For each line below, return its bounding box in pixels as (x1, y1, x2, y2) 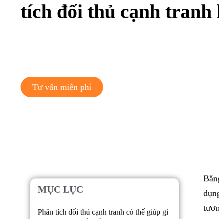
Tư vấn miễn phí (32, 82, 91, 92)
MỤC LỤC (38, 183, 83, 195)
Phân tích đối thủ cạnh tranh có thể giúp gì (38, 207, 168, 216)
